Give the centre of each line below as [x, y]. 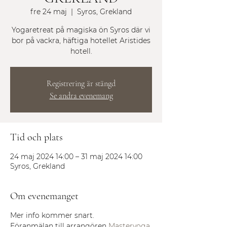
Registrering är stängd [81, 83]
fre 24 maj [49, 11]
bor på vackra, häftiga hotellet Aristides [81, 40]
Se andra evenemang [81, 96]
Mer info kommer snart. [53, 215]
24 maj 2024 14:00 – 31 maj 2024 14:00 [76, 156]
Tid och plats [36, 137]
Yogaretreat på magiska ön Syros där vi [81, 30]
